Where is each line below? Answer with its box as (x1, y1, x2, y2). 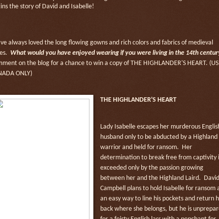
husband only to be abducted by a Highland (100, 133, 218, 140)
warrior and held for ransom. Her (100, 144, 192, 151)
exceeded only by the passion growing (100, 164, 203, 171)
